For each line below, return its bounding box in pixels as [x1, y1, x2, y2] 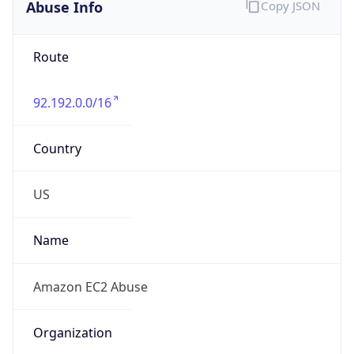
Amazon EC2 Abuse [32, 277, 148, 296]
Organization [32, 323, 112, 341]
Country [32, 139, 81, 157]
